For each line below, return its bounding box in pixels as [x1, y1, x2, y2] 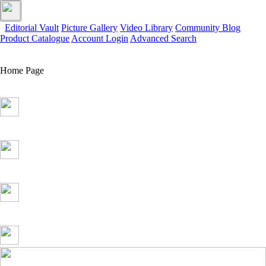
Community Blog [175, 23, 240, 33]
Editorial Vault [5, 23, 59, 33]
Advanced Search [130, 33, 197, 43]
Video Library [120, 23, 173, 33]
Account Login [71, 33, 128, 43]
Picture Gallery [61, 23, 118, 33]
